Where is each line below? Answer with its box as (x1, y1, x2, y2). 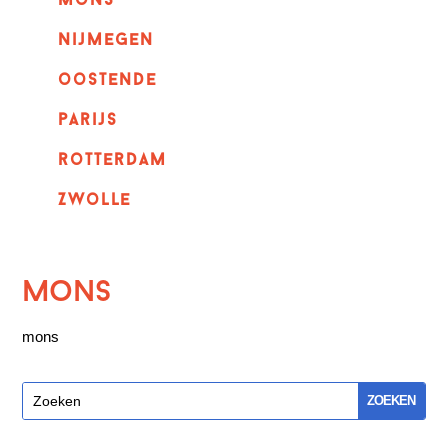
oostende (57, 72, 157, 89)
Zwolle (57, 192, 131, 209)
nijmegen (57, 32, 154, 49)
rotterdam (57, 152, 167, 169)
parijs (57, 112, 118, 129)
